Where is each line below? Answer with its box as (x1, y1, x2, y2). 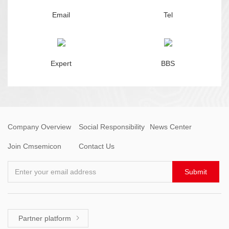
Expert (51, 59, 72, 67)
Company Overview (8, 122, 71, 131)
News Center (150, 122, 192, 131)
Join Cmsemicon (8, 142, 61, 150)
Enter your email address (15, 167, 96, 176)
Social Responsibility (79, 122, 145, 131)
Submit (184, 167, 207, 176)
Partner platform (18, 214, 71, 222)
